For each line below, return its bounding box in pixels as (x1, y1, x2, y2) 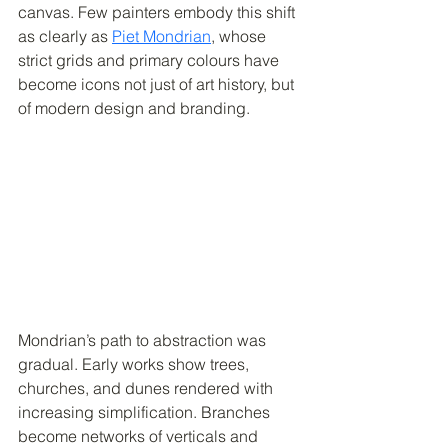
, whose (211, 26, 270, 46)
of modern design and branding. (18, 98, 250, 118)
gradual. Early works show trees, (18, 354, 253, 375)
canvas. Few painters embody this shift (18, 2, 299, 22)
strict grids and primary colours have (18, 50, 283, 70)
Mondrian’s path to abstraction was (18, 330, 270, 351)
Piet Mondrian (112, 26, 211, 46)
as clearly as (18, 26, 112, 46)
